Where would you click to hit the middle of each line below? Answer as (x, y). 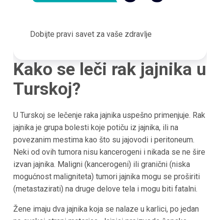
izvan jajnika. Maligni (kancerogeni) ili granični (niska (101, 165)
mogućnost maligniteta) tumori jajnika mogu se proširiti (106, 177)
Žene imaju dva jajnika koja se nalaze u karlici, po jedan (106, 209)
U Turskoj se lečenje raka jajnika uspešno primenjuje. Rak (109, 115)
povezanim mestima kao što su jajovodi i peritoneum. (104, 140)
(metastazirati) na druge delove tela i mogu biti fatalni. (105, 189)
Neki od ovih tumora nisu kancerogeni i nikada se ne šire (109, 152)
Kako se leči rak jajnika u (110, 69)
